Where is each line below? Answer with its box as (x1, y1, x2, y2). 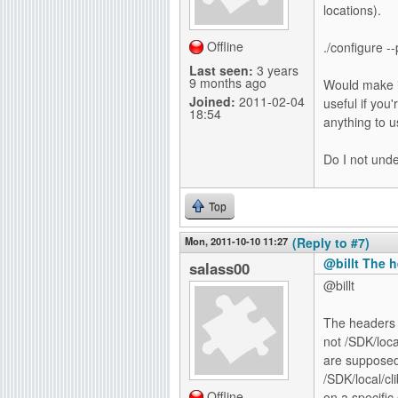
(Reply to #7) (292, 234, 370, 251)
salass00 (189, 258, 250, 279)
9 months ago (189, 74, 267, 92)
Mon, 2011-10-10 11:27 (185, 234, 288, 248)
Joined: (189, 92, 235, 110)
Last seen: (189, 61, 253, 79)
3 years (253, 61, 298, 79)
